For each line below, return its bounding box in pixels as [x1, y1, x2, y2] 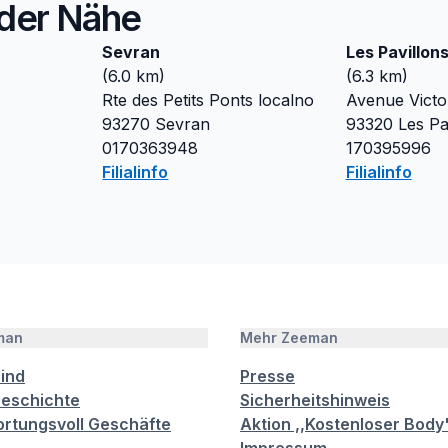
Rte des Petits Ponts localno [102, 90, 315, 110]
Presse [240, 366, 295, 386]
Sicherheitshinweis [240, 390, 390, 410]
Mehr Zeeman [240, 329, 338, 346]
